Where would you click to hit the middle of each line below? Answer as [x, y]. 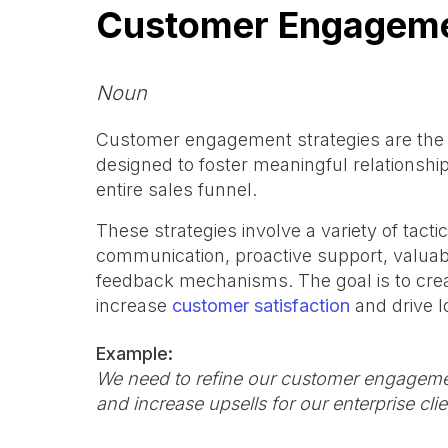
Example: [134, 353]
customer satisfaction [261, 305]
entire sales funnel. [176, 189]
